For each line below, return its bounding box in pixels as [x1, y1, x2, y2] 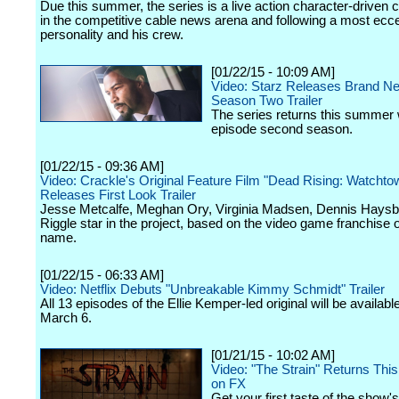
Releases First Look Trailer [40, 188, 196, 202]
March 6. [40, 311, 92, 325]
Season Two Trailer [211, 94, 322, 108]
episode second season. [211, 122, 353, 136]
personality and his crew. [40, 28, 183, 42]
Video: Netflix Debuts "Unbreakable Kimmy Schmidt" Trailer [40, 282, 385, 297]
